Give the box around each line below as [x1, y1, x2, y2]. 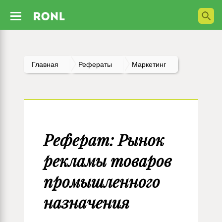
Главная [32, 60, 58, 68]
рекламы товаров [44, 151, 171, 171]
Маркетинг [132, 60, 166, 68]
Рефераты [78, 60, 112, 68]
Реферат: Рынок [44, 130, 165, 150]
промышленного [44, 171, 160, 192]
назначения [44, 192, 129, 213]
